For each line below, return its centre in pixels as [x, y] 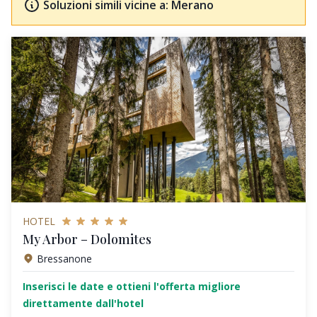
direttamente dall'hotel [83, 304]
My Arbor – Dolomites [87, 239]
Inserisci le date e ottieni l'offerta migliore [132, 287]
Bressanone [64, 258]
